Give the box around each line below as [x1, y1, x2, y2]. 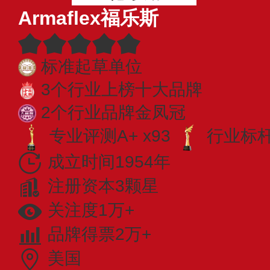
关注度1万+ [48, 201, 134, 220]
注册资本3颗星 [48, 176, 159, 195]
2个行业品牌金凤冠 [41, 102, 186, 122]
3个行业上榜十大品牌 [41, 80, 202, 99]
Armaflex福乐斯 [18, 7, 159, 29]
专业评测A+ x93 [49, 127, 171, 146]
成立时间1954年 [48, 152, 171, 171]
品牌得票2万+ [48, 225, 151, 244]
